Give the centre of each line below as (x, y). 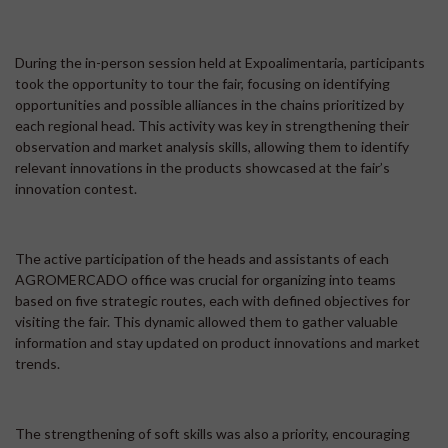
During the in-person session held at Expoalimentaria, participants (220, 63)
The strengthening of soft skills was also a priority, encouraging (212, 434)
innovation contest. (76, 189)
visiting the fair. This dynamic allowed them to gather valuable (206, 322)
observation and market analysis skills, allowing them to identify (212, 147)
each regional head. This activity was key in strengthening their (212, 126)
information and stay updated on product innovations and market (217, 343)
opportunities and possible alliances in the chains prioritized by (209, 105)
